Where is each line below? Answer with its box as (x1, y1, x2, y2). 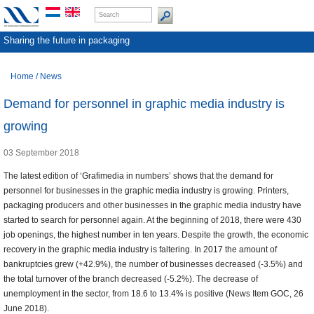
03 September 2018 (4, 148, 79, 158)
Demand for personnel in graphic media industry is (4, 97, 285, 111)
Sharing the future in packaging (4, 35, 130, 46)
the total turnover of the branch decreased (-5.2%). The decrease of (4, 274, 258, 285)
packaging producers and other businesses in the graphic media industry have (4, 200, 301, 211)
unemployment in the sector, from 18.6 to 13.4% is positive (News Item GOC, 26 (4, 289, 303, 299)
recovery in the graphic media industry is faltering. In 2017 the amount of (4, 245, 277, 255)
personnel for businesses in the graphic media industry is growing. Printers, (4, 186, 289, 196)
